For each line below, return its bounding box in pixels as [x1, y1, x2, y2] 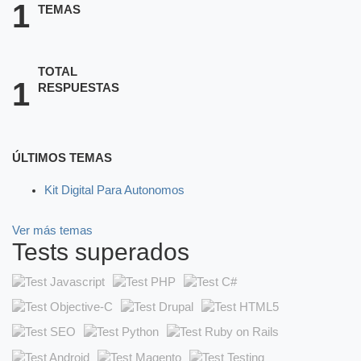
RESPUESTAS [38, 81, 119, 94]
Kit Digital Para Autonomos [44, 184, 185, 197]
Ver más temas [12, 224, 93, 237]
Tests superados [12, 239, 189, 265]
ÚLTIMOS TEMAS [12, 151, 112, 164]
